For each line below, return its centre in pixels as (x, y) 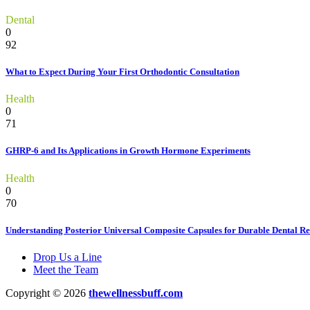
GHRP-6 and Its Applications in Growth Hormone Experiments (128, 151)
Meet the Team (66, 269)
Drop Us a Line (67, 257)
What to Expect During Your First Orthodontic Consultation (122, 72)
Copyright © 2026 (47, 293)
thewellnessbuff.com (136, 293)
